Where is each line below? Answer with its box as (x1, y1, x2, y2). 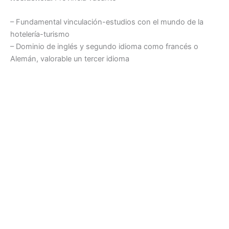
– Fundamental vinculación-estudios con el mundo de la (10, 17, 203, 27)
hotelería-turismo (10, 30, 70, 39)
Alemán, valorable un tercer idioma (10, 54, 129, 64)
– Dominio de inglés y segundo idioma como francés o (10, 42, 198, 52)
